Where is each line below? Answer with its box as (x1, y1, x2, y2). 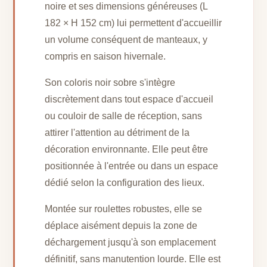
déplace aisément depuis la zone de (45, 220, 198, 231)
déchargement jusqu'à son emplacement (45, 237, 216, 247)
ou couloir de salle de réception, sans (45, 110, 203, 121)
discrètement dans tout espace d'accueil (45, 94, 214, 104)
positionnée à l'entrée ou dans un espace (45, 160, 219, 171)
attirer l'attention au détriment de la (45, 127, 190, 138)
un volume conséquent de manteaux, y (45, 34, 208, 45)
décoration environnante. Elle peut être (45, 144, 209, 154)
